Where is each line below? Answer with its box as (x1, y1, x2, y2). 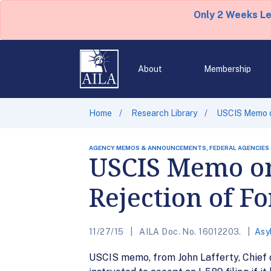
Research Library (131, 108, 197, 118)
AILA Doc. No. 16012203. (137, 227, 244, 237)
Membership (203, 64, 251, 74)
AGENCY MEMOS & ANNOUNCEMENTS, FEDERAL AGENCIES (89, 144, 269, 151)
